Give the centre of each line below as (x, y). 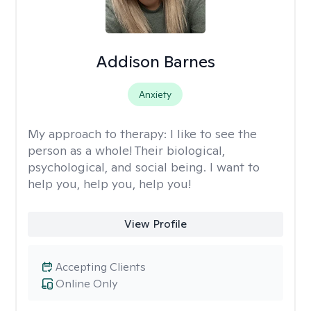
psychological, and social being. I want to (144, 167)
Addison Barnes (155, 61)
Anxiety (155, 94)
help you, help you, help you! (109, 184)
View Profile (155, 224)
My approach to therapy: (99, 134)
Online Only (86, 284)
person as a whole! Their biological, (126, 150)
